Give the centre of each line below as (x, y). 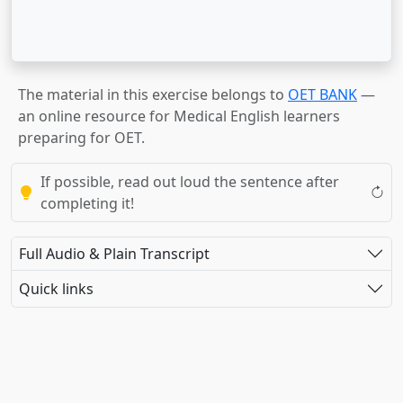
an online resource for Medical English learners (179, 116)
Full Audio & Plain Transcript (114, 253)
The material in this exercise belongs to (153, 94)
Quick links (56, 289)
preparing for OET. (81, 138)
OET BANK (322, 94)
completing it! (87, 203)
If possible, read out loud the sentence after (190, 182)
